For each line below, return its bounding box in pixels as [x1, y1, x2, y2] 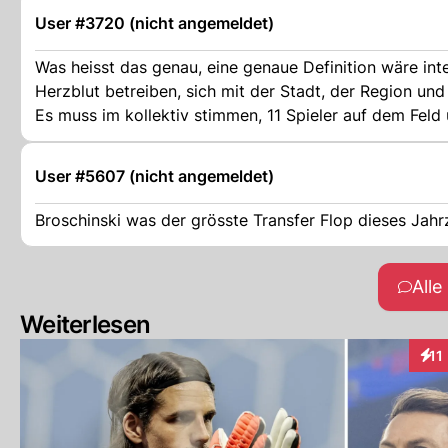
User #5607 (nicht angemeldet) [35, 165, 274, 186]
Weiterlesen [20, 309, 151, 339]
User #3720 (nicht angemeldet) [35, 12, 274, 33]
